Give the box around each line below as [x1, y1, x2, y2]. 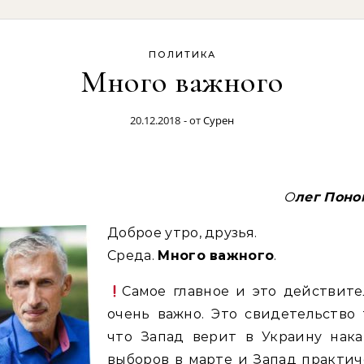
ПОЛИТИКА [148, 49, 216, 60]
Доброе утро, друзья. [107, 225, 258, 240]
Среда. [107, 248, 158, 263]
